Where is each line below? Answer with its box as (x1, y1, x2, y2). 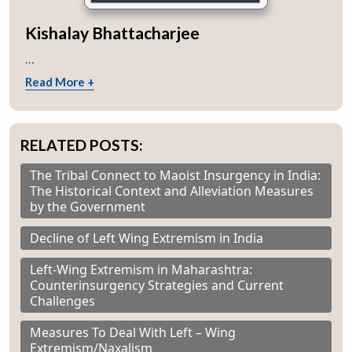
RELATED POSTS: (20, 136, 143, 155)
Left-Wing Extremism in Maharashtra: (30, 261, 252, 279)
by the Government (30, 198, 145, 216)
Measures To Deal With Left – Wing (30, 324, 236, 342)
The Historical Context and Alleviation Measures (30, 182, 313, 200)
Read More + (25, 75, 94, 90)
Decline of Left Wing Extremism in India (30, 229, 263, 247)
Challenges (30, 292, 95, 310)
